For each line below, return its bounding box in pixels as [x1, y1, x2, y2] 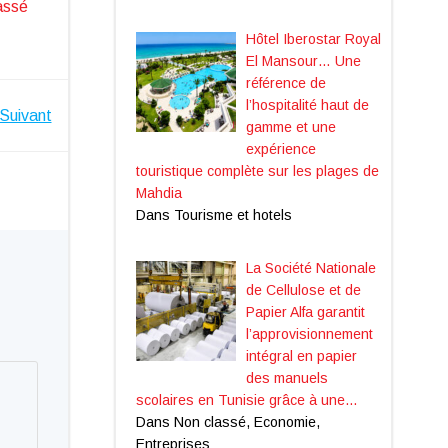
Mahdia [135, 184, 182, 201]
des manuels [246, 369, 328, 386]
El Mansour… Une [246, 52, 361, 69]
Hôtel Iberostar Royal [246, 30, 381, 47]
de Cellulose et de [246, 281, 361, 298]
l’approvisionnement [246, 325, 373, 342]
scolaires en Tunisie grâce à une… [135, 391, 358, 408]
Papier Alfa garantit [246, 303, 365, 320]
